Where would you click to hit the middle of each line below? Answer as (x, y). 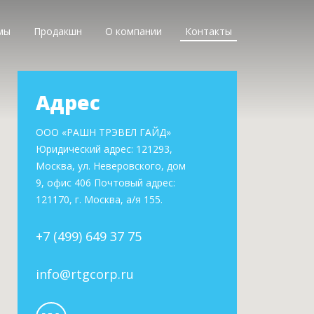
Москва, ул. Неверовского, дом (111, 165)
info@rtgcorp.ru (85, 274)
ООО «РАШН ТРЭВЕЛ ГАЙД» (103, 132)
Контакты (209, 31)
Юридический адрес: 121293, (104, 149)
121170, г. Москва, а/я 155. (99, 199)
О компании (134, 31)
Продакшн (58, 31)
